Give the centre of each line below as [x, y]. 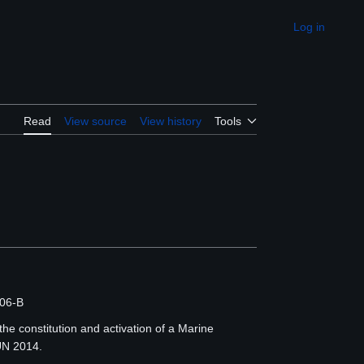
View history [171, 121]
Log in [309, 27]
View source [95, 121]
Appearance [306, 32]
